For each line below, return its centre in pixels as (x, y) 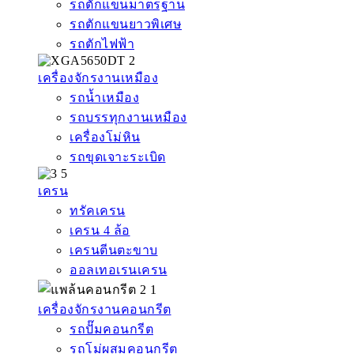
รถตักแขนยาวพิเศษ (126, 24)
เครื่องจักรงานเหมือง (98, 78)
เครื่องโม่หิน (105, 137)
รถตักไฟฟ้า (102, 44)
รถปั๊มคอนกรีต (111, 330)
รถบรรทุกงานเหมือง (128, 118)
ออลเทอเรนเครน (119, 270)
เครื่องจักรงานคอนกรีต (105, 310)
